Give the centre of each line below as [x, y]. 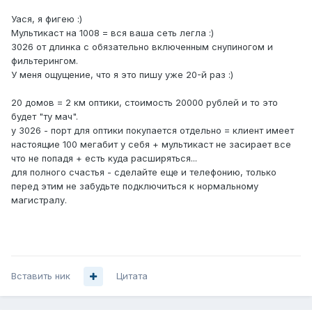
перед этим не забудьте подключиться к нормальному [135, 186]
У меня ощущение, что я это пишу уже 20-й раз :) [122, 75]
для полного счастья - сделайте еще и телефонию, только [144, 172]
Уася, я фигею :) [47, 19]
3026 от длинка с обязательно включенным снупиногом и [142, 47]
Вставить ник [41, 276]
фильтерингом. [45, 61]
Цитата [132, 276]
